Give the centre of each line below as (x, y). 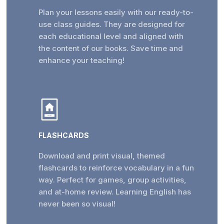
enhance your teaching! (81, 60)
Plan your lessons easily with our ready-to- (116, 12)
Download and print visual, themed (101, 156)
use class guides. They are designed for (111, 24)
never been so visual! (77, 204)
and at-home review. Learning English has (114, 192)
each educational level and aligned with (111, 36)
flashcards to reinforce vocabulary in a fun (116, 168)
